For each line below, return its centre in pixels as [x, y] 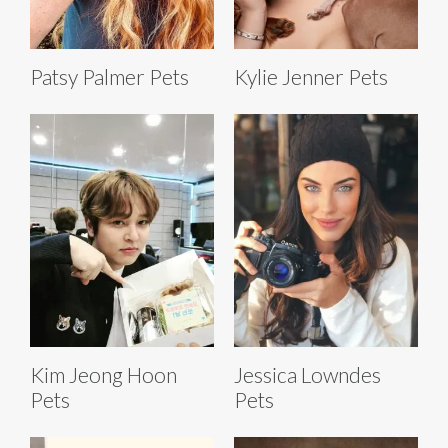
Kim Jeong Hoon [103, 374]
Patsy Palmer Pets [109, 76]
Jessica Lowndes [307, 374]
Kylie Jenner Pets [311, 76]
